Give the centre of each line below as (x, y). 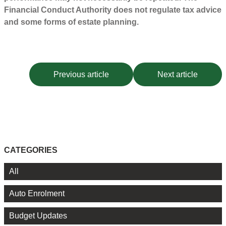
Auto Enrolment (37, 193)
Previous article (81, 75)
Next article (178, 75)
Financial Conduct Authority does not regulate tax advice (113, 10)
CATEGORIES (31, 150)
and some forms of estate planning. (71, 22)
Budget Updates (38, 215)
